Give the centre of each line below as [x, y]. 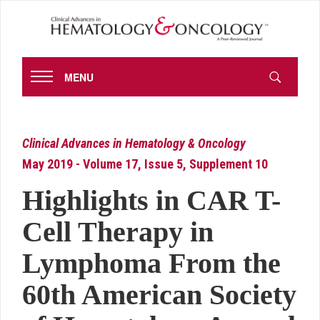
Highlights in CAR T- [151, 201]
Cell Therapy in [118, 232]
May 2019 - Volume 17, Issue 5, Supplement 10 [145, 164]
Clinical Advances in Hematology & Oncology [134, 144]
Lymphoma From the [151, 264]
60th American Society [159, 295]
